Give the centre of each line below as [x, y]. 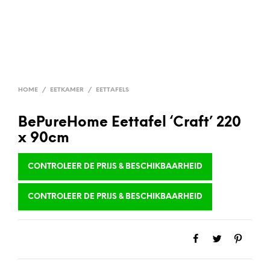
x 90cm [44, 139]
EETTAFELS [112, 90]
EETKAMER [67, 90]
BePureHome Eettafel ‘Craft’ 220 [130, 123]
